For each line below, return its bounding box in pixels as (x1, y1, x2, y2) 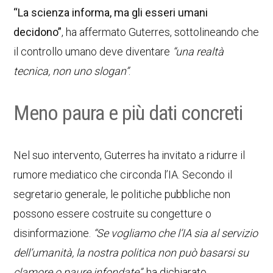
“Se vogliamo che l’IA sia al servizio (93, 227, 258, 239)
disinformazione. (13, 227, 94, 239)
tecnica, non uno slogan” (13, 65, 129, 77)
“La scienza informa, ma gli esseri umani (13, 6, 208, 19)
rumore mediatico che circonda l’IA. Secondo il (13, 168, 233, 181)
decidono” (13, 26, 62, 38)
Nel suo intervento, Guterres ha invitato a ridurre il (13, 149, 246, 161)
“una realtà (172, 45, 224, 58)
